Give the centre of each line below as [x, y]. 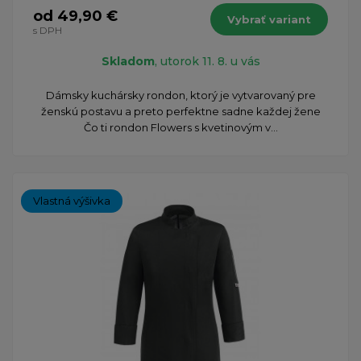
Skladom [128, 61]
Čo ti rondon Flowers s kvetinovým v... [180, 127]
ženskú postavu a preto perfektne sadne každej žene [180, 111]
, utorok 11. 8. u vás [207, 61]
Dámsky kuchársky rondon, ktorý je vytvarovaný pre [180, 95]
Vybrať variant [269, 19]
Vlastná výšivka [72, 200]
